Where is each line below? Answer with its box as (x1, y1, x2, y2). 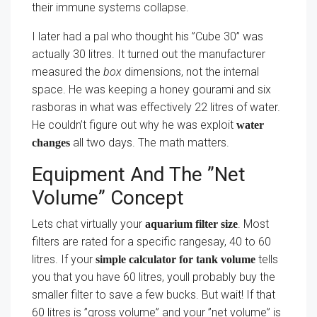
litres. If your (32, 253, 96, 266)
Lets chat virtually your (32, 217, 145, 231)
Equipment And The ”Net (32, 163, 246, 186)
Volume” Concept (32, 186, 184, 209)
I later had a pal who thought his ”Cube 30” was (32, 30, 263, 43)
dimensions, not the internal (122, 65, 259, 79)
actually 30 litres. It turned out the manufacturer (32, 47, 265, 61)
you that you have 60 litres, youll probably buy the (32, 270, 275, 284)
